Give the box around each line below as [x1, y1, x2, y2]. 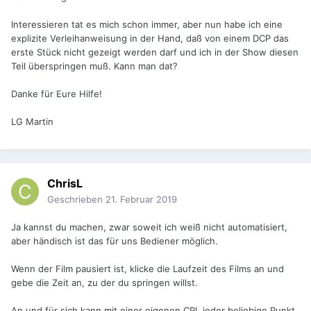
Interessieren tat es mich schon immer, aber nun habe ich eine [11, 19, 283, 31]
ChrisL [47, 176, 83, 191]
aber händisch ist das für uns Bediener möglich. [11, 235, 218, 247]
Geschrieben [47, 194, 106, 205]
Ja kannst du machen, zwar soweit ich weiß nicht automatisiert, [11, 221, 287, 233]
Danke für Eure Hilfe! [11, 88, 102, 100]
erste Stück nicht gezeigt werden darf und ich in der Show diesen [11, 47, 299, 58]
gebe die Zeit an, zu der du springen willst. [11, 277, 198, 289]
